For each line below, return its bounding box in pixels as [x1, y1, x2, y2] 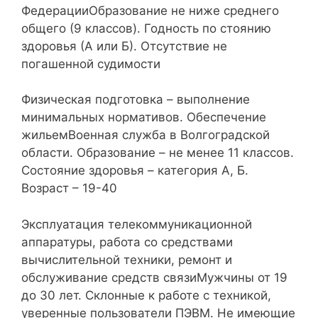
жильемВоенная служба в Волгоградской [21, 128, 270, 143]
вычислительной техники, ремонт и [21, 252, 232, 267]
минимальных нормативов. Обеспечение [21, 110, 266, 125]
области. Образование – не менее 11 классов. [21, 146, 294, 160]
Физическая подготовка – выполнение [21, 92, 250, 107]
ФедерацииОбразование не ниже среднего [21, 3, 279, 18]
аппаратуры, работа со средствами [21, 234, 233, 249]
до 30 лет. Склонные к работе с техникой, [21, 287, 271, 302]
